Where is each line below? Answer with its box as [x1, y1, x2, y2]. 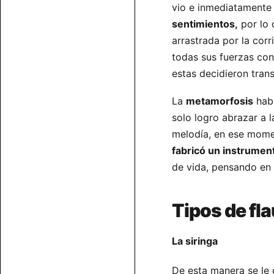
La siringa [172, 235, 218, 248]
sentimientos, [172, 18, 238, 30]
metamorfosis [186, 95, 253, 107]
